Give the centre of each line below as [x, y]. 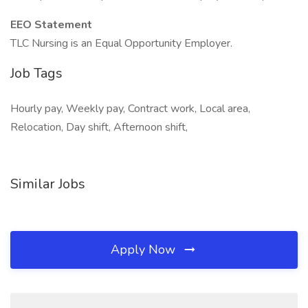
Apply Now [145, 250]
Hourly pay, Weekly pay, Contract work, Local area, [130, 109]
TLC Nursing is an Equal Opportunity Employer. [121, 43]
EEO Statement [51, 25]
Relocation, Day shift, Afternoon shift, [99, 127]
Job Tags [36, 73]
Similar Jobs [48, 184]
